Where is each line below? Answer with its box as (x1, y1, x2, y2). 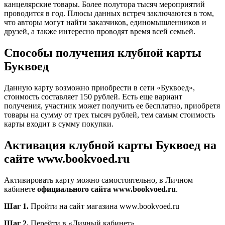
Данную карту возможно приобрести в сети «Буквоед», (4, 83, 195, 92)
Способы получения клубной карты (4, 46, 201, 60)
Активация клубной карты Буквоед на (4, 139, 216, 152)
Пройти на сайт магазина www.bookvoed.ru (29, 202, 179, 211)
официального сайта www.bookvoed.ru (37, 185, 176, 194)
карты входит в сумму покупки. (4, 120, 114, 129)
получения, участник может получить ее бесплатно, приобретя (4, 101, 220, 110)
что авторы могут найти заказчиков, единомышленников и (4, 18, 206, 27)
